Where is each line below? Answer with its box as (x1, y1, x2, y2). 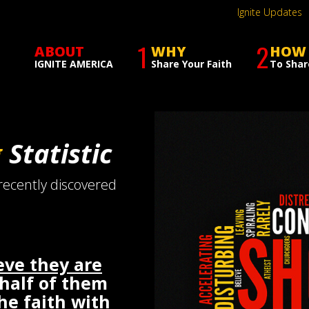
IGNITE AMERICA (34, 57, 113, 70)
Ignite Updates (237, 6, 302, 19)
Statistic (9, 135, 112, 171)
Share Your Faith (151, 57, 232, 70)
